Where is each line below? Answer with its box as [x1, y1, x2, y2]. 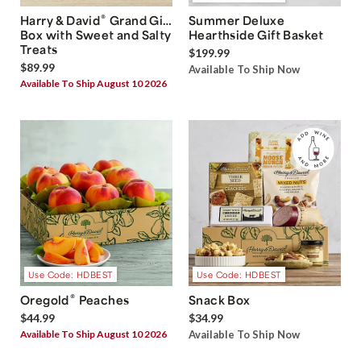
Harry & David [20, 12, 101, 27]
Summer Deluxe [189, 12, 285, 27]
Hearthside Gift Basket [189, 27, 324, 42]
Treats [20, 41, 58, 56]
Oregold [20, 292, 69, 307]
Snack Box [189, 292, 251, 307]
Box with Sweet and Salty [20, 27, 172, 42]
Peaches [76, 292, 130, 307]
